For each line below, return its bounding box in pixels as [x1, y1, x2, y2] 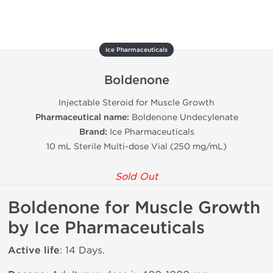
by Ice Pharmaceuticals [8, 218, 205, 238]
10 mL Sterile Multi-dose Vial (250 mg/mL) [46, 141, 227, 152]
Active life [8, 244, 60, 257]
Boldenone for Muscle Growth [8, 197, 260, 218]
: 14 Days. [60, 244, 105, 256]
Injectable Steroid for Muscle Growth [58, 97, 214, 108]
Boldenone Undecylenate [131, 112, 238, 122]
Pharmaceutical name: [35, 112, 132, 122]
